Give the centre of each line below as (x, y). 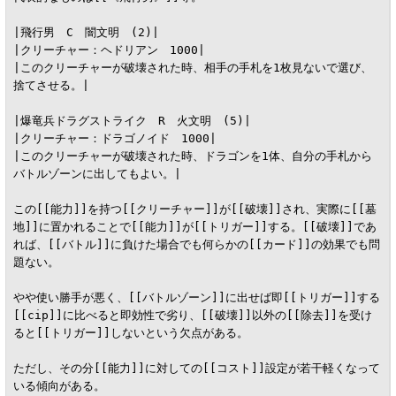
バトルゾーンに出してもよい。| (97, 173)
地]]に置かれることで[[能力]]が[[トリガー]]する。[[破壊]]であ (194, 226)
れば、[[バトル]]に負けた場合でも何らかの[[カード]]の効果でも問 (196, 244)
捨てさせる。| (51, 85)
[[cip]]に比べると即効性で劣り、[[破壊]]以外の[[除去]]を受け (192, 315)
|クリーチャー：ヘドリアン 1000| (109, 49)
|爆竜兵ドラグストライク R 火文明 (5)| (132, 120)
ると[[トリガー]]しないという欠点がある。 (130, 332)
